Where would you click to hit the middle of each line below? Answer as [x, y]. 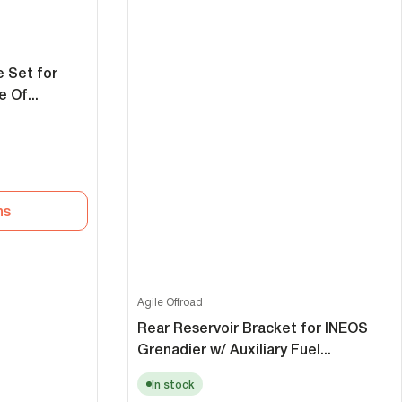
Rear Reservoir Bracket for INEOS [252, 329]
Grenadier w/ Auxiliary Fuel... [234, 350]
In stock [172, 385]
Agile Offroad [170, 302]
